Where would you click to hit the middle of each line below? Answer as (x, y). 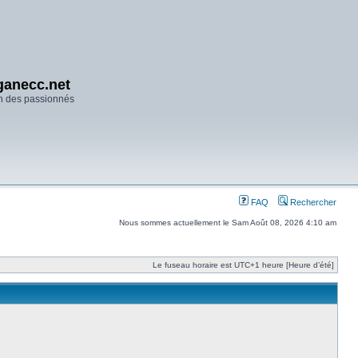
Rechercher (312, 202)
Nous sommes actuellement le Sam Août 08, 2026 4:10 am (228, 223)
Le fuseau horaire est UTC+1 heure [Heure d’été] (243, 265)
